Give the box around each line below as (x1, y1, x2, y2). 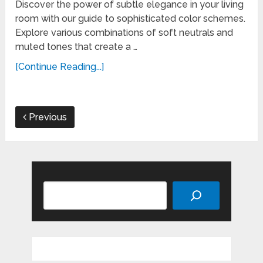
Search (42, 182, 77, 194)
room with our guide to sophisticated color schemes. (15, 13, 246, 25)
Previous (26, 112, 68, 123)
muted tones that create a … (15, 41, 138, 53)
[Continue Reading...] (15, 61, 104, 73)
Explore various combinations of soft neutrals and (15, 27, 234, 39)
